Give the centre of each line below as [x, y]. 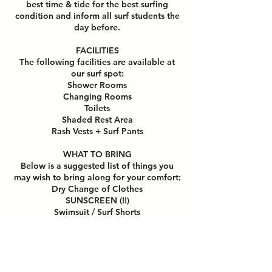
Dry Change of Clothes [97, 189]
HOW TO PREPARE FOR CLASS [97, 258]
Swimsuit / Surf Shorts [97, 212]
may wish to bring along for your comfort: [97, 177]
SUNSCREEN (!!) [97, 200]
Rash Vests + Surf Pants [97, 131]
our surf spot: [97, 73]
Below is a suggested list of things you [97, 166]
